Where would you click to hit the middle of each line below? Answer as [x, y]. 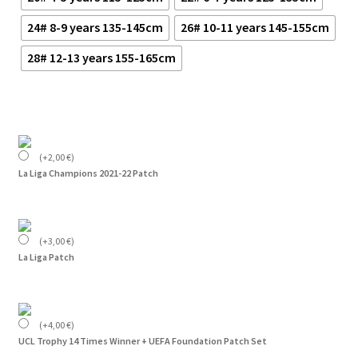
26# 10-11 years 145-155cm [255, 28]
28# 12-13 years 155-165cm [101, 58]
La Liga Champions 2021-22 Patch [88, 173]
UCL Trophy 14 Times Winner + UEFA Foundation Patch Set [142, 340]
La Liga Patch [46, 257]
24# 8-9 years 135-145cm [95, 28]
